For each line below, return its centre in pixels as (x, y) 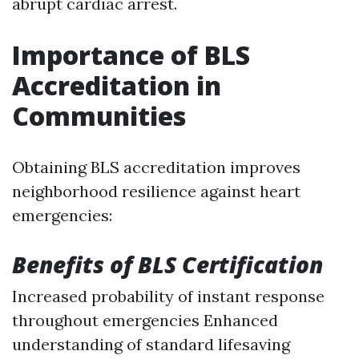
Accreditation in (117, 85)
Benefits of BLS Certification (167, 264)
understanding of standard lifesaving (151, 344)
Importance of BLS (131, 54)
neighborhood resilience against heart (156, 191)
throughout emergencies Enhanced (145, 320)
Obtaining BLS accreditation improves (156, 167)
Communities (99, 115)
